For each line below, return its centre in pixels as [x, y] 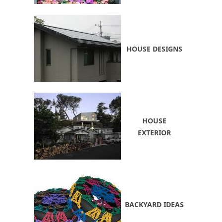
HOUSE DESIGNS [154, 49]
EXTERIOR [154, 132]
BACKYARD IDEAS [154, 204]
